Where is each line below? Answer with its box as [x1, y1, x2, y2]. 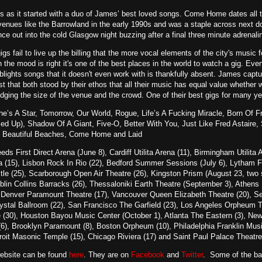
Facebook [131, 250, 164, 259]
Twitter [181, 250, 203, 259]
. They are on [84, 250, 131, 259]
